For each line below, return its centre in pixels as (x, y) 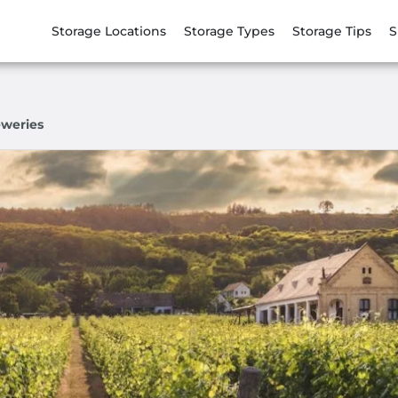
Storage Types (229, 31)
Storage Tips (332, 31)
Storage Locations (109, 31)
